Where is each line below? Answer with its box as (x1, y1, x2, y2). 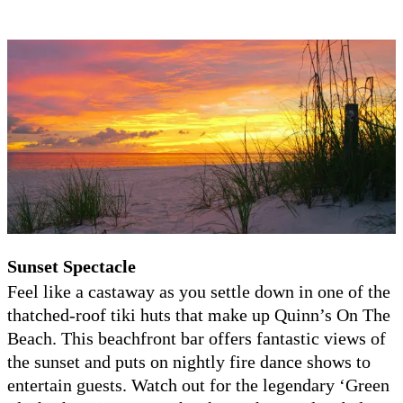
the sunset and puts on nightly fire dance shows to (7, 351, 371, 372)
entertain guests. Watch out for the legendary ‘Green (7, 374, 390, 395)
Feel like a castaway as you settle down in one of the (7, 281, 390, 301)
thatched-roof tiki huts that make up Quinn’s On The (7, 304, 390, 325)
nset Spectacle (27, 255, 136, 276)
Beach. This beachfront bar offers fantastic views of (7, 327, 386, 348)
